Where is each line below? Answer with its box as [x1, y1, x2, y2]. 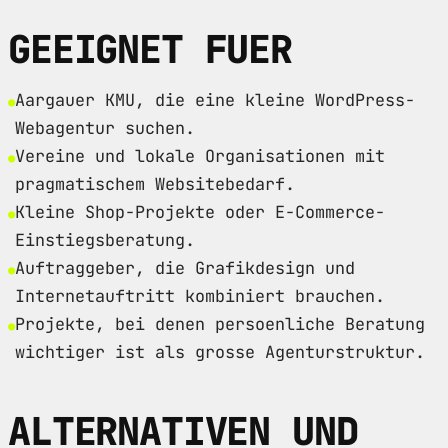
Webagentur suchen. [15, 116, 195, 139]
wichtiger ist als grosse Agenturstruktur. [15, 340, 425, 363]
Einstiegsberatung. [15, 228, 195, 251]
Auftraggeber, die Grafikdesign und [15, 256, 355, 279]
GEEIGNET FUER [8, 23, 293, 75]
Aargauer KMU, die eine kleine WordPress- [15, 88, 415, 111]
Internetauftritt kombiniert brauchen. [15, 284, 385, 307]
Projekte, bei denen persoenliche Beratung [15, 312, 425, 335]
